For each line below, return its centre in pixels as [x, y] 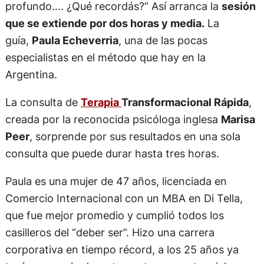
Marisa [238, 119]
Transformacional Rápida [185, 102]
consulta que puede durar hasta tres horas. [112, 153]
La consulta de [43, 102]
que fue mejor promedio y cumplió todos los [114, 215]
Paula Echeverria [75, 40]
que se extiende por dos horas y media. [105, 23]
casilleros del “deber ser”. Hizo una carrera [110, 232]
